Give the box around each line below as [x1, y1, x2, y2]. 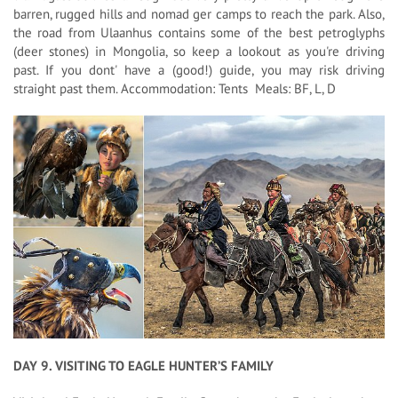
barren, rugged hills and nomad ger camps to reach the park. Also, [13, 4, 385, 22]
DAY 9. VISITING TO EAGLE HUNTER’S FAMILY [13, 356, 274, 374]
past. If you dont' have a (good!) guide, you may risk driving [13, 60, 385, 78]
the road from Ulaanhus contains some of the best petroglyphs [13, 23, 385, 41]
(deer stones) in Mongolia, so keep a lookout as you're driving [13, 42, 385, 60]
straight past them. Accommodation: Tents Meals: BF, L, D [13, 79, 336, 97]
